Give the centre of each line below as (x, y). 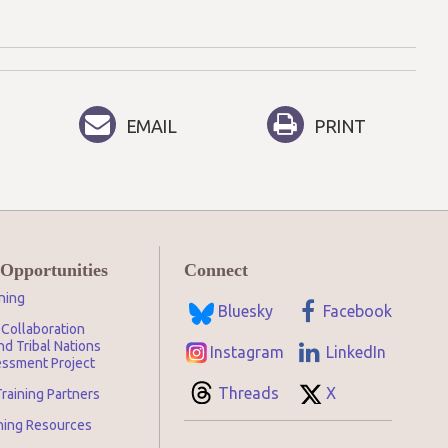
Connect (216, 270)
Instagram (247, 352)
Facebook (357, 311)
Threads (248, 393)
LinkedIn (356, 352)
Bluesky (245, 311)
